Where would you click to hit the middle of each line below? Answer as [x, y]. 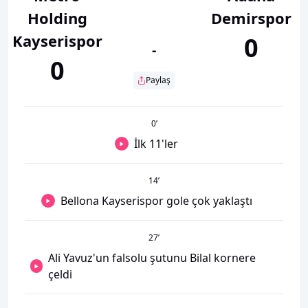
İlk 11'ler [156, 144]
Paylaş [158, 80]
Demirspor [251, 18]
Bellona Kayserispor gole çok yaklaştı [156, 201]
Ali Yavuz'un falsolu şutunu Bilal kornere [152, 258]
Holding [57, 18]
